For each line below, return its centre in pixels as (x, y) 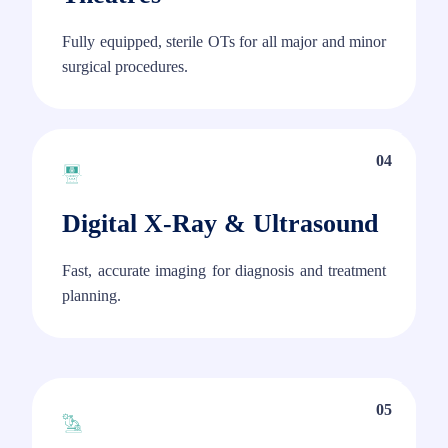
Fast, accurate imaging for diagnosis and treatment (224, 271)
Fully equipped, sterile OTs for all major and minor (224, 42)
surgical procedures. (125, 67)
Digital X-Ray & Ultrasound (220, 224)
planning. (91, 296)
